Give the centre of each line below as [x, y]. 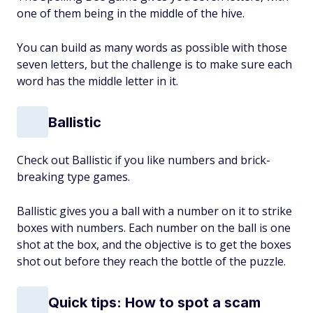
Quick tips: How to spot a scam [154, 302]
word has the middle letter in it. [97, 81]
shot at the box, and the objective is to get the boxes [154, 245]
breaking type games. [73, 177]
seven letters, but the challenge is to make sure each [154, 65]
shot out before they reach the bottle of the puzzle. [151, 262]
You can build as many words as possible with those [152, 48]
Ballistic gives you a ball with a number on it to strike [154, 211]
